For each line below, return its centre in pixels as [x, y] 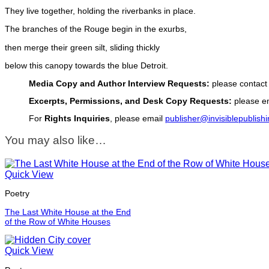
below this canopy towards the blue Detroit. [86, 66]
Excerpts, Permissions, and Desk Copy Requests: [130, 101]
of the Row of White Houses [58, 221]
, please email [138, 118]
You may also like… [56, 141]
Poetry [17, 194]
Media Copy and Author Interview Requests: [119, 84]
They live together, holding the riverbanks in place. [100, 11]
